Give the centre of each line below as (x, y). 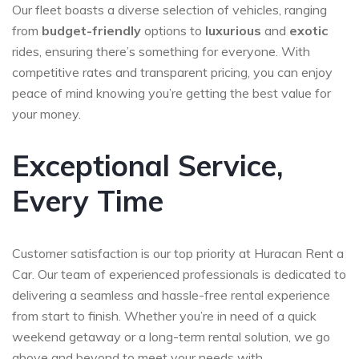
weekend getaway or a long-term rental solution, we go (171, 337)
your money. (46, 114)
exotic (309, 31)
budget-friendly (91, 31)
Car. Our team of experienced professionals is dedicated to (179, 274)
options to (173, 31)
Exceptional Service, (147, 166)
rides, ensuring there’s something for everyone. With (161, 52)
